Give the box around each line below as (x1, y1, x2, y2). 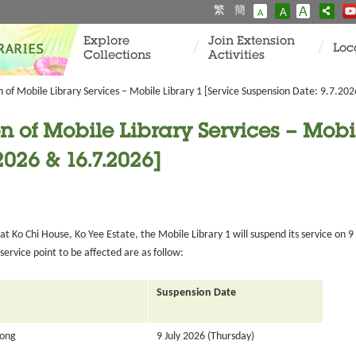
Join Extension (208, 36, 295, 48)
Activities (208, 50, 265, 62)
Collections (83, 50, 151, 62)
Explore (83, 36, 130, 48)
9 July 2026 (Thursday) (157, 331, 254, 342)
